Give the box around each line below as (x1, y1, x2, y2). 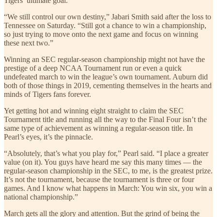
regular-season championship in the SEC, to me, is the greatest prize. (4, 166, 213, 175)
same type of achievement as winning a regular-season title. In (4, 124, 193, 132)
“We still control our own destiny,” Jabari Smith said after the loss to (4, 12, 211, 21)
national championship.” (4, 192, 78, 201)
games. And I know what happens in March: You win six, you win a (4, 184, 212, 192)
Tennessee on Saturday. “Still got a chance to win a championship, (4, 21, 206, 30)
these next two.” (4, 38, 53, 47)
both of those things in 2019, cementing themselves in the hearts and (4, 81, 212, 90)
